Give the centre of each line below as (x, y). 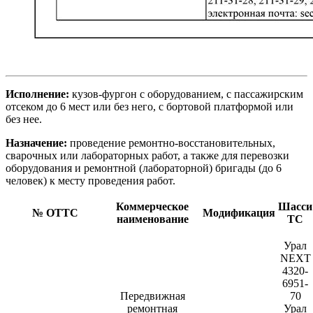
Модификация (239, 212)
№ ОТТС (55, 212)
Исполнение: (37, 94)
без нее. (24, 119)
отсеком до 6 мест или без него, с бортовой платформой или (150, 106)
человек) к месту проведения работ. (90, 180)
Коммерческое (152, 206)
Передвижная (152, 296)
